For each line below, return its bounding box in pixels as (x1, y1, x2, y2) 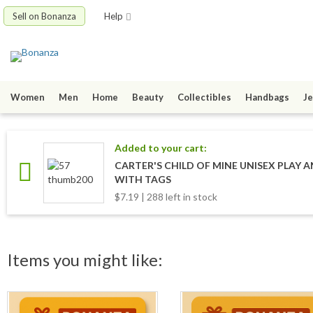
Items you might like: (7, 249, 163, 270)
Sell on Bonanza (13, 10, 76, 22)
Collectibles (177, 92, 231, 103)
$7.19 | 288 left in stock (115, 191, 217, 203)
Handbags (245, 92, 289, 103)
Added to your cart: (115, 142, 207, 154)
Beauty (132, 92, 163, 103)
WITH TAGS (115, 173, 171, 186)
